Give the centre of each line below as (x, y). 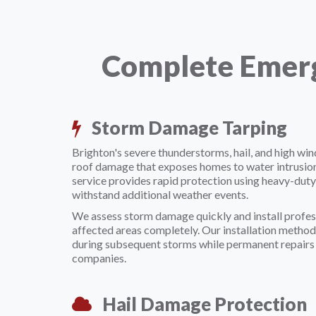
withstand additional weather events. (160, 194)
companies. (99, 258)
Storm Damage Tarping (188, 128)
